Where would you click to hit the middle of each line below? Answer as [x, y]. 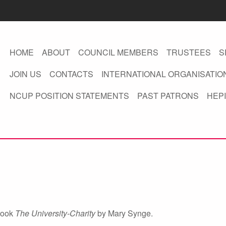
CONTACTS [71, 74]
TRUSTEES [188, 52]
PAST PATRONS [168, 96]
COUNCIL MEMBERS [118, 52]
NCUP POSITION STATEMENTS [69, 96]
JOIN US [25, 74]
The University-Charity [55, 213]
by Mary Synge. [124, 213]
